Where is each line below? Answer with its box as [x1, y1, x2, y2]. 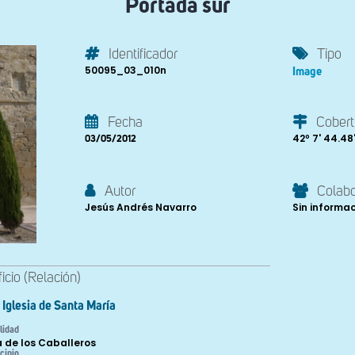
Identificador [109, 48, 177, 62]
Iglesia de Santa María [2, 300, 116, 313]
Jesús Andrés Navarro [85, 200, 197, 214]
